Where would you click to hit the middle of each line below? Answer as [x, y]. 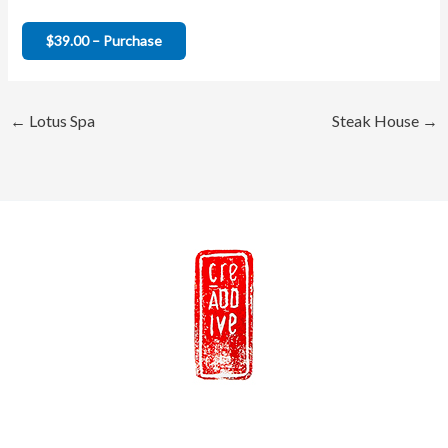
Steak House [377, 121]
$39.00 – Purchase [103, 41]
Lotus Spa [60, 121]
